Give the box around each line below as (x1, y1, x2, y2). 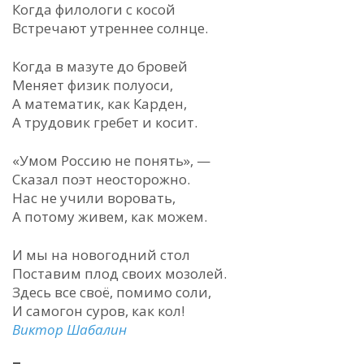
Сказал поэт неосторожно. (12, 170, 190, 188)
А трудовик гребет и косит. (12, 113, 197, 132)
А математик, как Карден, (12, 94, 187, 113)
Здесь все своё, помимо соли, (12, 283, 211, 301)
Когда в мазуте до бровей (12, 57, 188, 76)
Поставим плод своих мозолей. (12, 264, 227, 283)
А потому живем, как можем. (12, 207, 207, 226)
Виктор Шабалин (12, 320, 127, 339)
